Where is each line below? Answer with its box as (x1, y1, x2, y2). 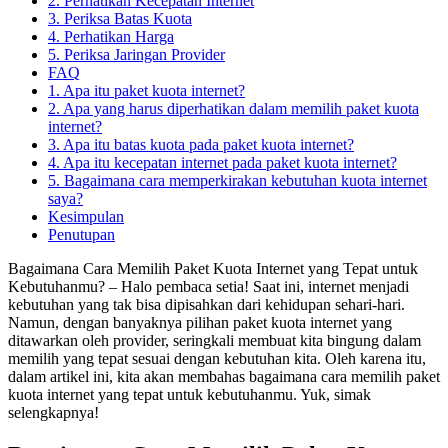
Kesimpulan (48, 207, 124, 225)
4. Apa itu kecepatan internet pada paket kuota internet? (48, 153, 397, 171)
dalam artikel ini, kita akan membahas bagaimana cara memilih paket (8, 367, 440, 385)
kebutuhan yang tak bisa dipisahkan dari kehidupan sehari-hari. (8, 295, 405, 313)
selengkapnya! (8, 403, 99, 421)
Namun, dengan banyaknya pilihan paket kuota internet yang (8, 313, 392, 331)
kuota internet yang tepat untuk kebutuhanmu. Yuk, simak (8, 385, 371, 403)
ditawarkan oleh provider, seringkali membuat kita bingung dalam (8, 331, 421, 349)
